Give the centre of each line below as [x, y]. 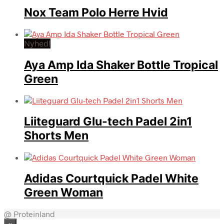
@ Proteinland [29, 213]
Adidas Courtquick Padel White [111, 178]
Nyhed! [37, 43]
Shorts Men [56, 136]
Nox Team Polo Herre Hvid [96, 12]
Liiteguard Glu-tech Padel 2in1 [108, 122]
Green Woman [63, 192]
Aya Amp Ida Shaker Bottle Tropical [121, 65]
